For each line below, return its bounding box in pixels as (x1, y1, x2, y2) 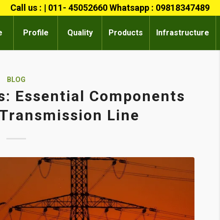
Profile (23, 28, 49, 37)
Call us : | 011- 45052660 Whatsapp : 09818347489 (10, 2, 210, 13)
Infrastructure (156, 28, 210, 37)
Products (109, 28, 143, 37)
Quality (67, 28, 93, 37)
